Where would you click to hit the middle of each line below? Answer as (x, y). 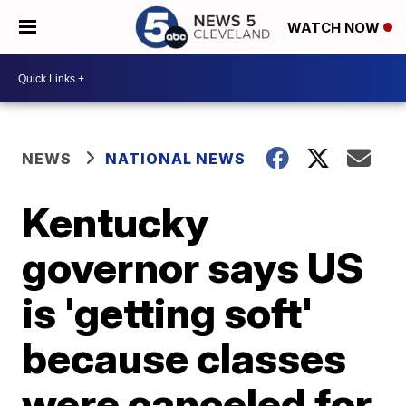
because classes (184, 358)
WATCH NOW (335, 28)
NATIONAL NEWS (176, 159)
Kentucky (116, 222)
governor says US (193, 267)
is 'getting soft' (168, 313)
